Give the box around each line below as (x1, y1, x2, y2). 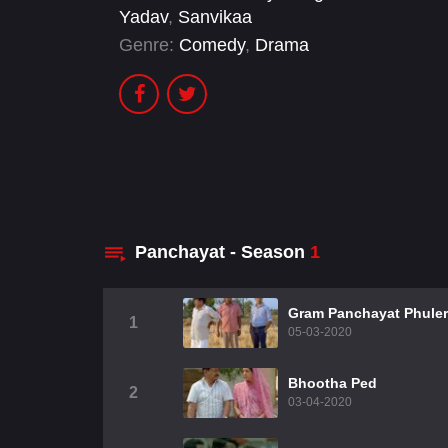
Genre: (119, 35, 174, 56)
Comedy (179, 35, 245, 56)
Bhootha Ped (288, 375, 377, 391)
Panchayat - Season (135, 242, 310, 262)
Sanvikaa (178, 7, 252, 28)
